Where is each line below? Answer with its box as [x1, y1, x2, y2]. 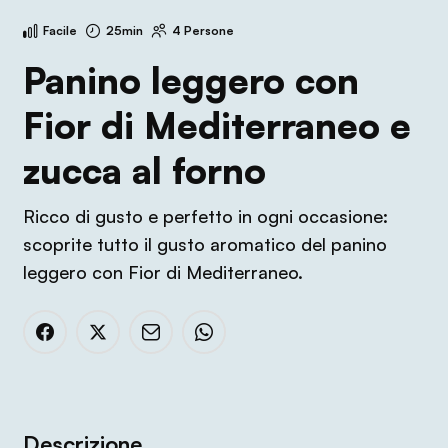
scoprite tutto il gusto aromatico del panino [22, 233, 387, 255]
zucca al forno [22, 148, 266, 193]
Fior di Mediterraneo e [22, 103, 411, 148]
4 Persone [171, 23, 234, 38]
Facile [42, 23, 77, 38]
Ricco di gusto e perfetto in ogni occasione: [22, 205, 388, 227]
